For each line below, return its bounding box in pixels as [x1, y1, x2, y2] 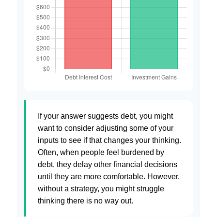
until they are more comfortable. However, [38, 172, 180, 181]
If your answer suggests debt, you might [38, 111, 173, 120]
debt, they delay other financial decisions [38, 160, 177, 169]
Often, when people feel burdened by [38, 148, 164, 156]
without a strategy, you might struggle [38, 184, 164, 193]
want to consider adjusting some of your [38, 124, 173, 132]
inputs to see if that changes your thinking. [38, 136, 181, 144]
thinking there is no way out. [38, 196, 133, 205]
